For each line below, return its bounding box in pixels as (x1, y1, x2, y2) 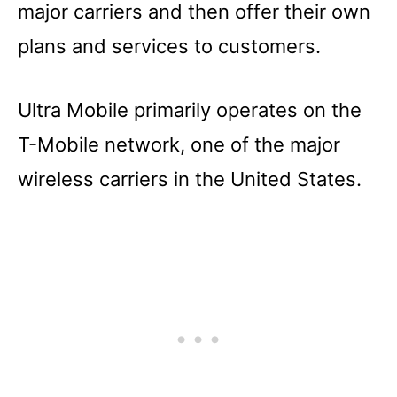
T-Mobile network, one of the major (18, 132, 340, 156)
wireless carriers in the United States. (18, 167, 362, 191)
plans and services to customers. (18, 34, 321, 58)
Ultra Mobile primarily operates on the (18, 97, 362, 121)
